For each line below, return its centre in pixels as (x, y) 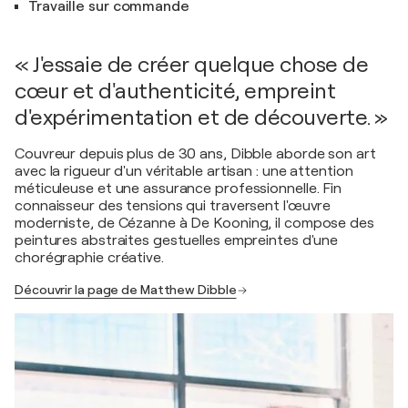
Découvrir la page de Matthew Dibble (126, 290)
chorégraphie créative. (89, 258)
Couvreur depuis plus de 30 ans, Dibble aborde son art (195, 154)
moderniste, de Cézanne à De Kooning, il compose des (194, 223)
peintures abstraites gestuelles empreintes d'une (177, 240)
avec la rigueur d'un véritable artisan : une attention (184, 171)
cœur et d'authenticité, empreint (175, 91)
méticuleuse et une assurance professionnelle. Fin (178, 189)
